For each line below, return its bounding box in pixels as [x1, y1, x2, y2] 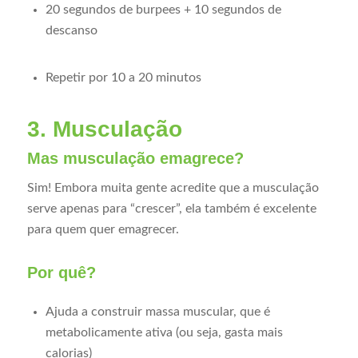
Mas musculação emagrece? [26, 149, 244, 167]
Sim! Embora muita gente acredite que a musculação [26, 181, 319, 195]
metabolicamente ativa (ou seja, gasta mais [45, 325, 283, 339]
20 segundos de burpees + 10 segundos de [45, 2, 281, 16]
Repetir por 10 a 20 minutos [45, 70, 201, 84]
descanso [45, 23, 97, 37]
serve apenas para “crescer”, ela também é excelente [26, 202, 316, 216]
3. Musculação [26, 116, 182, 141]
